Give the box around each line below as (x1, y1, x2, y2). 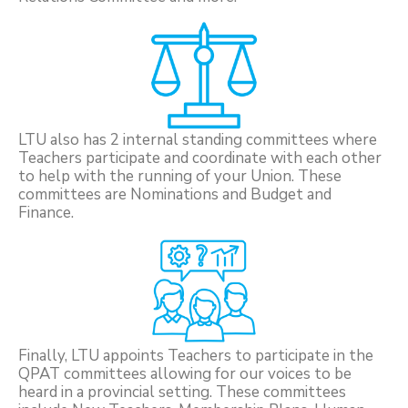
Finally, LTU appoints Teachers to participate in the (18, 344, 373, 366)
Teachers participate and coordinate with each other (18, 147, 382, 168)
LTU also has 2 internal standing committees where (18, 128, 377, 150)
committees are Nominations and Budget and (18, 183, 331, 205)
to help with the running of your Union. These (18, 165, 342, 187)
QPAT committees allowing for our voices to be (18, 362, 352, 384)
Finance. (18, 201, 74, 223)
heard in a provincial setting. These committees (18, 381, 346, 403)
